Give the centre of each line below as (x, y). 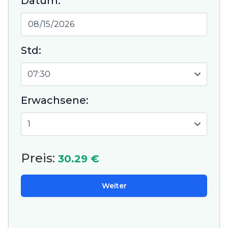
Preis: (39, 158)
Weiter (114, 186)
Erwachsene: (55, 101)
